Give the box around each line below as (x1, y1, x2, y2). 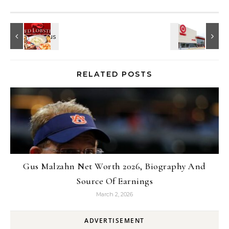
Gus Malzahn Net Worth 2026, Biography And (23, 160, 206, 172)
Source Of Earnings (76, 175, 153, 187)
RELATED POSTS (77, 69, 152, 79)
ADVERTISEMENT (84, 216, 145, 225)
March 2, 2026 (96, 190, 133, 198)
